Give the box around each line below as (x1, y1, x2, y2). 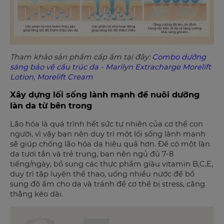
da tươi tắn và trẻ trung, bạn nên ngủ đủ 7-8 (10, 149, 173, 159)
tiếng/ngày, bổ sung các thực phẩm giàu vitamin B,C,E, (10, 159, 213, 169)
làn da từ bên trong (10, 100, 92, 111)
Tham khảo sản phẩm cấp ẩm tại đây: (10, 52, 152, 61)
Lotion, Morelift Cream (10, 72, 93, 81)
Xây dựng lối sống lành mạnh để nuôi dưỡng (10, 89, 199, 100)
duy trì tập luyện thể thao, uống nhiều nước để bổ (10, 169, 194, 179)
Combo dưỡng (152, 52, 206, 61)
